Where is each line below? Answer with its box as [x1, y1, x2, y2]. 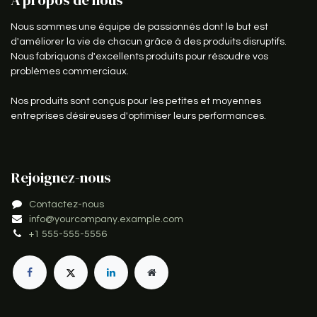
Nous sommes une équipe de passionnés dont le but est [11, 21, 268, 32]
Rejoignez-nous [11, 167, 111, 188]
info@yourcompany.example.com [29, 214, 183, 224]
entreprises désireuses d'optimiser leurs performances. [11, 110, 266, 121]
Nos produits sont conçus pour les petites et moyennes [11, 96, 261, 106]
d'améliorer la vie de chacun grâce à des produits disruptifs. [11, 36, 287, 47]
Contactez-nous [29, 199, 104, 209]
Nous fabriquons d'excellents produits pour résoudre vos [11, 51, 268, 62]
